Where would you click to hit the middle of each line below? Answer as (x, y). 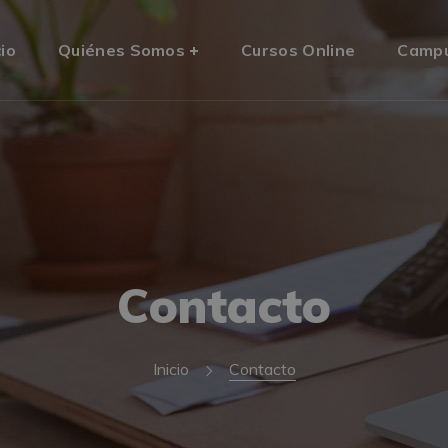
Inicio (170, 369)
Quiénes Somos (121, 50)
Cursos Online (298, 50)
